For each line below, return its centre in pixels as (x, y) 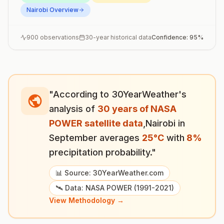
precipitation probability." (102, 152)
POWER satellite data (96, 123)
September (73, 138)
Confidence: (170, 37)
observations (59, 37)
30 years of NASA (137, 109)
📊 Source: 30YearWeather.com (109, 173)
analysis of (73, 109)
